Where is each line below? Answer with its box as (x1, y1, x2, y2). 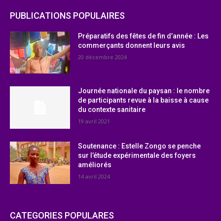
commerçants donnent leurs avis (78, 41, 185, 49)
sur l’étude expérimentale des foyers (78, 151, 196, 159)
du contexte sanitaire (78, 106, 146, 114)
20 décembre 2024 (78, 53, 127, 61)
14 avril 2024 (78, 172, 110, 180)
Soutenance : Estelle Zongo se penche (78, 142, 201, 150)
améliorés (78, 160, 112, 169)
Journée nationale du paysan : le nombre (78, 87, 210, 95)
